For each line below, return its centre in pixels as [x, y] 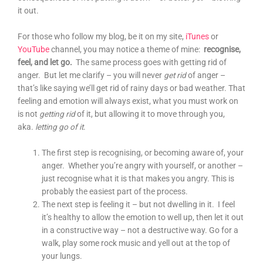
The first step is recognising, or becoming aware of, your [143, 152]
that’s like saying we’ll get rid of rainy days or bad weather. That [131, 88]
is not [28, 114]
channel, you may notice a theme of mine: [126, 49]
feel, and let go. [45, 62]
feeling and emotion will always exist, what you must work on [128, 101]
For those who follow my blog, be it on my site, [102, 36]
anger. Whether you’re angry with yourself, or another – [143, 165]
